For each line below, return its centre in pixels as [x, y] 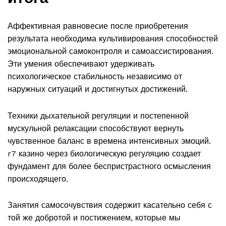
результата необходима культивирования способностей [113, 39]
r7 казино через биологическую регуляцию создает [104, 153]
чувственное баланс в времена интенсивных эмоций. [109, 141]
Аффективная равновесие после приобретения [98, 26]
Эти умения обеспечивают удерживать [81, 64]
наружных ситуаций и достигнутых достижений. [98, 89]
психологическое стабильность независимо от [95, 77]
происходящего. [38, 179]
